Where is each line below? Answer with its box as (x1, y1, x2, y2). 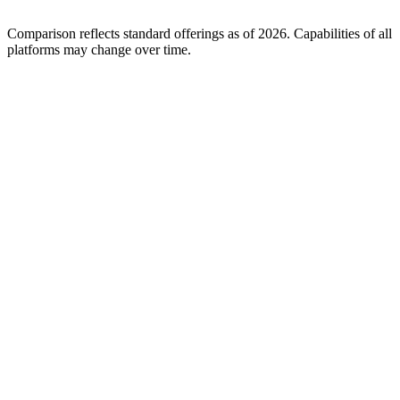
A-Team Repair (7, 211, 120, 230)
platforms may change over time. (7, 41, 191, 57)
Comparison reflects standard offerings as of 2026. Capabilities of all (7, 25, 392, 41)
